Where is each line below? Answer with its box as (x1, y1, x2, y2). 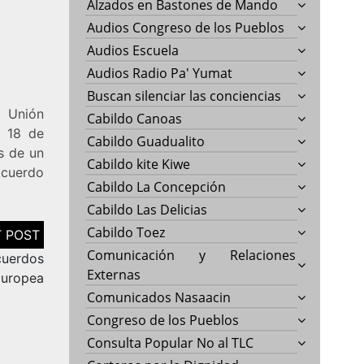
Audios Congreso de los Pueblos (87, 18, 285, 37)
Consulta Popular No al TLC (87, 333, 254, 352)
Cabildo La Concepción (87, 177, 227, 196)
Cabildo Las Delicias (87, 200, 208, 219)
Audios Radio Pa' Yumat (87, 63, 233, 82)
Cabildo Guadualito (87, 132, 206, 150)
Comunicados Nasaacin (87, 288, 232, 306)
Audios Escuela (87, 41, 180, 59)
